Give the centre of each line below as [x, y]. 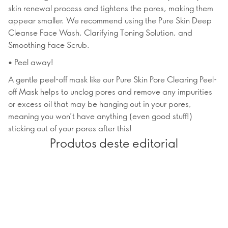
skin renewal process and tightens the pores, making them [111, 8]
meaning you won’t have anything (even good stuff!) [100, 116]
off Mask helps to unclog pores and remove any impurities [110, 91]
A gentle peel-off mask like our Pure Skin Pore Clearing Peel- [112, 79]
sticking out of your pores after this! [70, 128]
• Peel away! [31, 62]
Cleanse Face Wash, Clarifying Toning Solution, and [100, 32]
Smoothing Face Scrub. [49, 45]
